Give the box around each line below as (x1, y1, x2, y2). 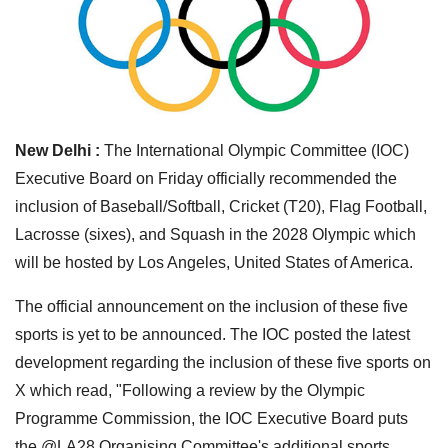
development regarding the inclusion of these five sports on (15, 353, 431, 371)
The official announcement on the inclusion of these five (15, 297, 408, 315)
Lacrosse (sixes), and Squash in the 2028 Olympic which (15, 225, 416, 243)
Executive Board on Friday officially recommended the (15, 169, 397, 187)
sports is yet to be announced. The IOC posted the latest (15, 325, 410, 343)
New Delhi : (15, 141, 100, 159)
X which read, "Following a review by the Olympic (15, 381, 365, 399)
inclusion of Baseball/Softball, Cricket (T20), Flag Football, (15, 197, 427, 215)
